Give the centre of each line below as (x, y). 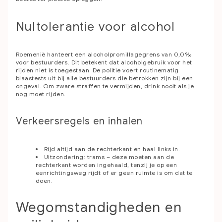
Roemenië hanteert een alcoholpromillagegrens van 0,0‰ (104, 54)
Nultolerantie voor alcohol (96, 27)
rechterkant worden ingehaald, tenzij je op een (107, 165)
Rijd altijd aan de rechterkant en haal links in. (112, 149)
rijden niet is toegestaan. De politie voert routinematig (97, 70)
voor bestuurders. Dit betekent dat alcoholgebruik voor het (104, 62)
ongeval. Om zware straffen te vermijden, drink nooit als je (105, 86)
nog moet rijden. (41, 94)
